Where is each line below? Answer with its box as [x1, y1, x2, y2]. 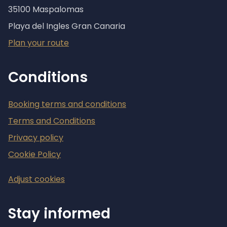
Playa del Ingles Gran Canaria [8, 20, 125, 32]
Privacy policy [8, 132, 63, 143]
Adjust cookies [8, 173, 65, 185]
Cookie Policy [8, 148, 61, 160]
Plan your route [8, 37, 69, 49]
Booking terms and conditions [8, 98, 126, 110]
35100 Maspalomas [8, 4, 84, 15]
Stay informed [8, 204, 110, 223]
